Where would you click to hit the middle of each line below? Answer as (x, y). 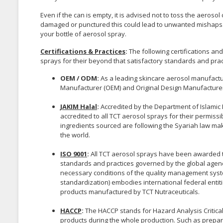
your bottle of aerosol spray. (83, 34)
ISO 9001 (74, 154)
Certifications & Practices (83, 51)
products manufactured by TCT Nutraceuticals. (130, 191)
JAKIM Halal (79, 106)
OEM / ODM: (80, 78)
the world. (75, 135)
